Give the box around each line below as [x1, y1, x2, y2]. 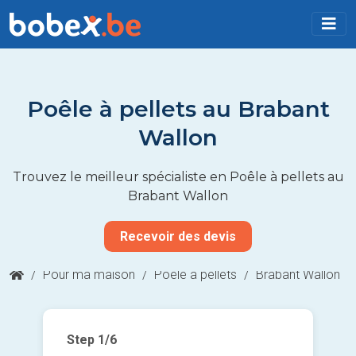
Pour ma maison [43, 266, 135, 282]
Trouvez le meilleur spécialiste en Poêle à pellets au [12, 168, 344, 184]
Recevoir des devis [120, 228, 236, 244]
